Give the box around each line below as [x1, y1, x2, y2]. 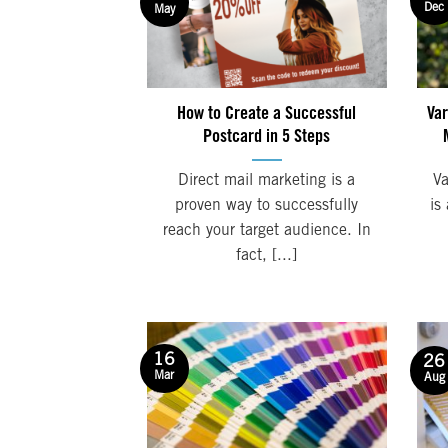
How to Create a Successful [177, 105, 357, 125]
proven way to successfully [175, 197, 359, 214]
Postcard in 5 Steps [203, 128, 331, 148]
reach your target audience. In [162, 222, 371, 239]
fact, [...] [236, 247, 298, 264]
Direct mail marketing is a [178, 172, 356, 189]
